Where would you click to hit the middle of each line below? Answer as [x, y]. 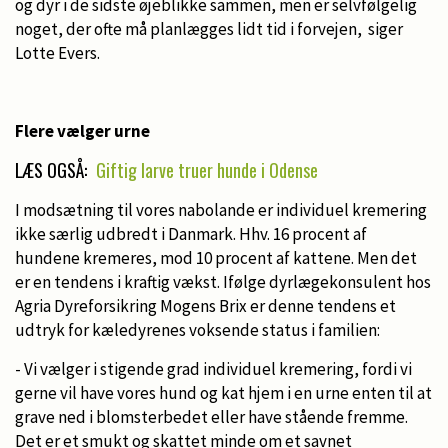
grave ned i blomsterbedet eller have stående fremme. [211, 416]
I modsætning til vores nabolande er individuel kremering [221, 209]
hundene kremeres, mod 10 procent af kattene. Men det [216, 257]
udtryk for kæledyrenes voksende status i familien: [197, 329]
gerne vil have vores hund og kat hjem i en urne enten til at [223, 392]
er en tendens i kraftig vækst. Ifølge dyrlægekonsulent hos [223, 281]
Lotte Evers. [57, 52]
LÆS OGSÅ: [53, 169]
